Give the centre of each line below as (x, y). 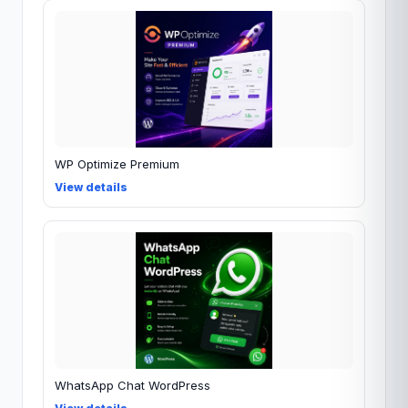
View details (91, 187)
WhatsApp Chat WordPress (133, 385)
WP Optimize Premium (117, 163)
